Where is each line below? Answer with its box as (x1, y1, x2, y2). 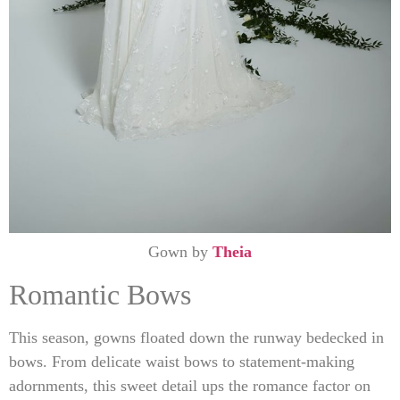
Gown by (148, 243, 212, 262)
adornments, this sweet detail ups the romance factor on (9, 376, 371, 395)
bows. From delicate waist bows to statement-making (9, 352, 354, 371)
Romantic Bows (9, 278, 191, 311)
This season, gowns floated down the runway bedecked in (9, 328, 384, 346)
